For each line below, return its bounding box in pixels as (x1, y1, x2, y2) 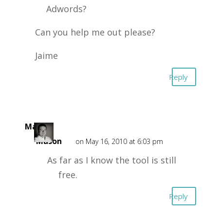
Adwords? (46, 3, 87, 15)
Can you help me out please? (35, 26, 155, 38)
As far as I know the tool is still (47, 154, 176, 166)
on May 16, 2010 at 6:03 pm (75, 137, 163, 146)
